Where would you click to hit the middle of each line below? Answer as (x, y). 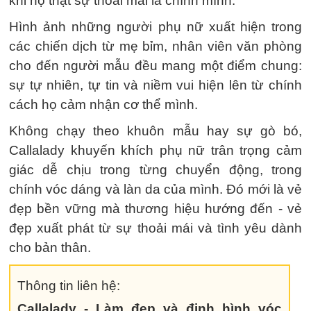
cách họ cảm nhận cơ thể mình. (103, 104)
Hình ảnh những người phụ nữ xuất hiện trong (155, 27)
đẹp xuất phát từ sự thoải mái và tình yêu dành (155, 228)
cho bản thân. (50, 247)
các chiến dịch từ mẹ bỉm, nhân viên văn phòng (155, 46)
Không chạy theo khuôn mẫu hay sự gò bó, (155, 131)
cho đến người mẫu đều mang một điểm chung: (155, 66)
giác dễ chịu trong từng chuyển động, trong (155, 170)
